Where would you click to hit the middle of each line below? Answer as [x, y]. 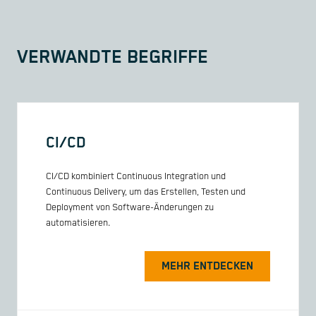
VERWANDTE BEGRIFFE [113, 57]
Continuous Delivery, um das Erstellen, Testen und [146, 193]
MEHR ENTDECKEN [207, 267]
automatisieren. [78, 224]
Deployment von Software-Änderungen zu [130, 208]
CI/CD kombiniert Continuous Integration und [136, 177]
